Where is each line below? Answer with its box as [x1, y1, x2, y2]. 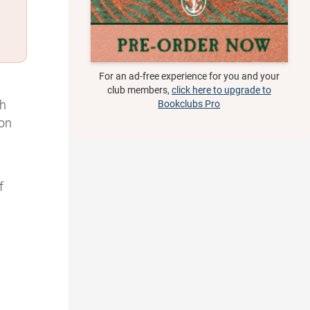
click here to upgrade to [171, 84, 271, 96]
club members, [107, 84, 172, 96]
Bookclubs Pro [158, 98, 221, 110]
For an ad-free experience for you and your [98, 71, 280, 82]
